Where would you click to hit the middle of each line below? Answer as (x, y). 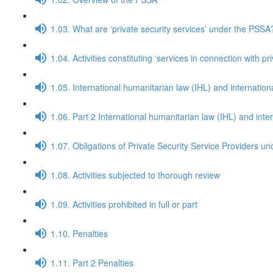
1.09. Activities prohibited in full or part (124, 204)
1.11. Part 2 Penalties (92, 262)
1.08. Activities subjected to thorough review (135, 175)
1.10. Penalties (79, 233)
